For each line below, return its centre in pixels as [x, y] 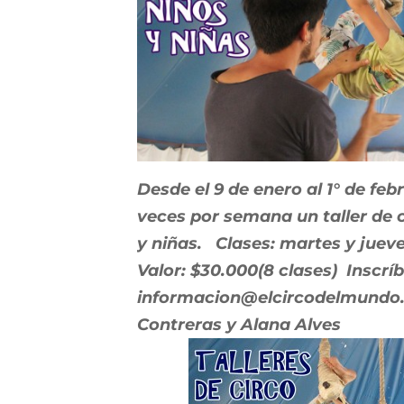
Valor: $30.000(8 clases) [239, 271]
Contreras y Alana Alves [239, 325]
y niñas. [174, 244]
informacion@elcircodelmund [263, 298]
